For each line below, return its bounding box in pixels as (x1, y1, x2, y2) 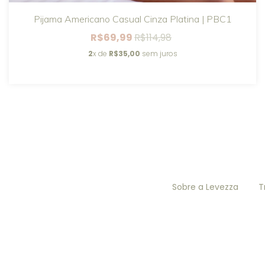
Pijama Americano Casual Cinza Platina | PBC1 (33, 12, 232, 25)
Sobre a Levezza (172, 180, 238, 193)
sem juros (140, 48, 177, 59)
